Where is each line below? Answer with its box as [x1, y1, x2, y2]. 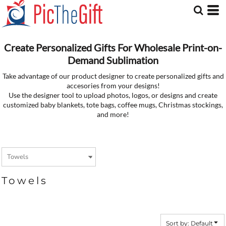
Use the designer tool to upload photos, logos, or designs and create [9, 91, 217, 100]
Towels [2, 175, 48, 187]
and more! [97, 110, 129, 119]
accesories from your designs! [66, 81, 160, 90]
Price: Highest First [8, 23, 69, 31]
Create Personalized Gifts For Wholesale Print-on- [4, 41, 222, 54]
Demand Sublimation [68, 54, 158, 67]
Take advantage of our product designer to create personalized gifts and [2, 72, 224, 81]
